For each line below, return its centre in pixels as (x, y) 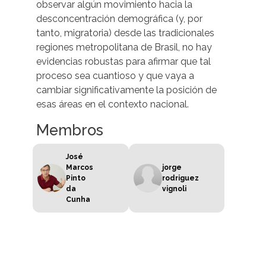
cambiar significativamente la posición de (126, 90)
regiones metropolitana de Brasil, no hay (124, 47)
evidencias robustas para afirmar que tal (123, 62)
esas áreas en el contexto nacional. (113, 104)
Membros (70, 130)
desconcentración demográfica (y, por (119, 19)
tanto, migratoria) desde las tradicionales (125, 33)
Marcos (80, 168)
